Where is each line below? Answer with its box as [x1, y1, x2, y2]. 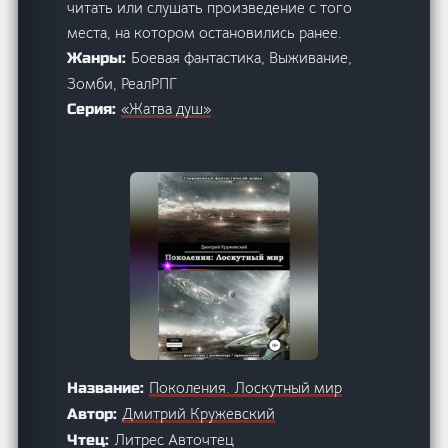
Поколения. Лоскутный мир [149, 377, 343, 397]
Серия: [67, 99, 122, 118]
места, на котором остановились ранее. [67, 22, 343, 42]
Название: [67, 378, 150, 397]
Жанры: [67, 48, 132, 67]
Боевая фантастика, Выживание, [131, 47, 353, 67]
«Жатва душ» [121, 98, 212, 118]
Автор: [67, 404, 123, 423]
